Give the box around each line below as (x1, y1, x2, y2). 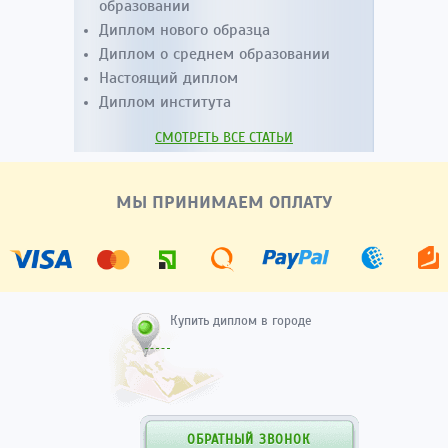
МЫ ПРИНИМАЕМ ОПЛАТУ (116, 191, 332, 213)
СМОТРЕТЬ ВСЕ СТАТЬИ (155, 129, 293, 146)
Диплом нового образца (99, 20, 270, 40)
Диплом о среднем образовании (99, 44, 330, 64)
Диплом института (99, 92, 231, 112)
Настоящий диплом (99, 68, 238, 88)
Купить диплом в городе (170, 313, 312, 329)
